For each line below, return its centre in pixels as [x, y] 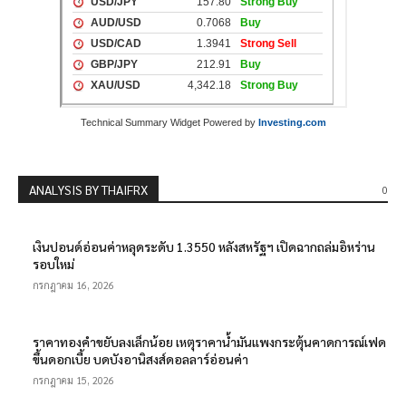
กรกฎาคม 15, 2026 [73, 380]
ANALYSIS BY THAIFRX [88, 189]
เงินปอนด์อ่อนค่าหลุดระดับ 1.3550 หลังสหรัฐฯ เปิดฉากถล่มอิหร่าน [204, 246]
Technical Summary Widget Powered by [169, 122]
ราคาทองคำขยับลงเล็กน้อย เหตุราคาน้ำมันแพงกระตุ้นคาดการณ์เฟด [209, 341]
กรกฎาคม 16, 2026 [73, 285]
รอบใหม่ [53, 263]
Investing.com [292, 122]
